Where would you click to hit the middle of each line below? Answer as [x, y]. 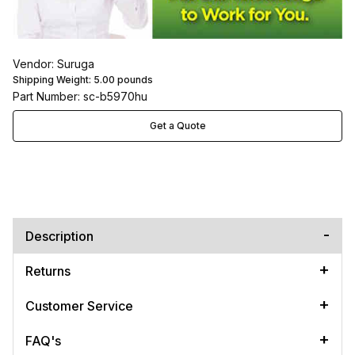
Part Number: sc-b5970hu [80, 97]
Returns [48, 271]
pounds [134, 80]
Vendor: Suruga [53, 64]
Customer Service [79, 306]
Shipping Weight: [53, 80]
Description [59, 237]
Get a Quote [177, 126]
